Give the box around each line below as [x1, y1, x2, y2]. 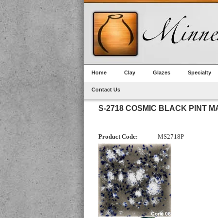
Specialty [188, 70, 211, 75]
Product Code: [98, 133, 138, 141]
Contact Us [91, 87, 120, 92]
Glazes [153, 70, 170, 75]
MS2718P [158, 133, 184, 141]
